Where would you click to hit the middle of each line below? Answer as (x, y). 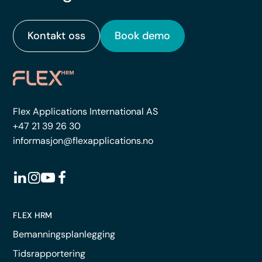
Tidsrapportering (49, 253)
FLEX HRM (33, 215)
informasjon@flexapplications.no (83, 140)
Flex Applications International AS (86, 111)
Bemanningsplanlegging (64, 234)
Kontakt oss (57, 36)
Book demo (143, 36)
